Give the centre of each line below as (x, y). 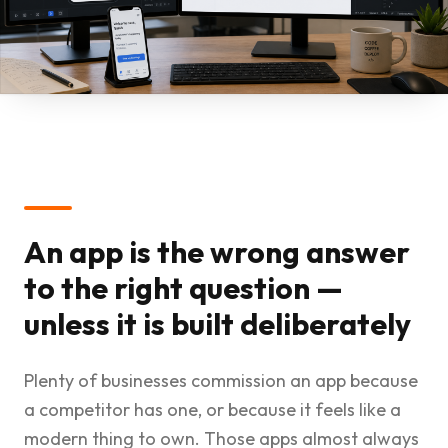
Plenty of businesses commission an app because (221, 381)
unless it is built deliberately (217, 324)
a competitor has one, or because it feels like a (212, 410)
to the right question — (183, 288)
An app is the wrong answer (217, 252)
